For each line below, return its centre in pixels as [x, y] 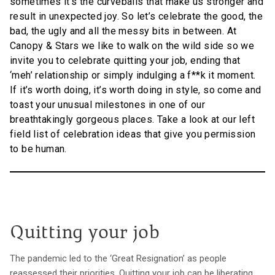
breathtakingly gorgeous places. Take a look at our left [132, 120]
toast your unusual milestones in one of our [108, 105]
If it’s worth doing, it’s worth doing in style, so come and [136, 90]
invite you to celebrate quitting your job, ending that [125, 61]
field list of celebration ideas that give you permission [133, 134]
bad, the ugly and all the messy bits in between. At [123, 31]
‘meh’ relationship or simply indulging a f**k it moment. [133, 76]
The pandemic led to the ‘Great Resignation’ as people [118, 259]
